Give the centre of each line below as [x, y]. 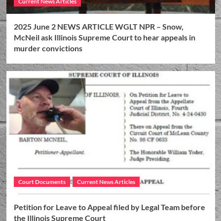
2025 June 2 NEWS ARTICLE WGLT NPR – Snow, [98, 26]
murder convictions [48, 48]
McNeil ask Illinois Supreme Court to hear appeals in [104, 37]
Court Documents [42, 182]
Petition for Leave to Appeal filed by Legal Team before [109, 207]
